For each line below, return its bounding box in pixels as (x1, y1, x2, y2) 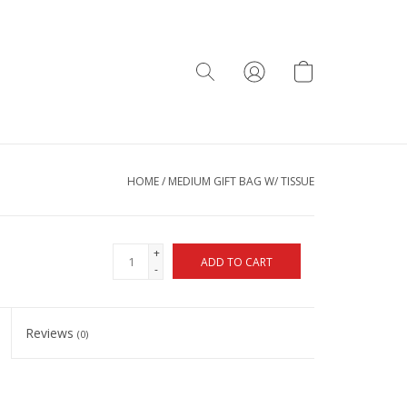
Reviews (25, 324, 78, 342)
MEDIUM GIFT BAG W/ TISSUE (168, 174, 314, 189)
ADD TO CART (201, 254, 273, 270)
